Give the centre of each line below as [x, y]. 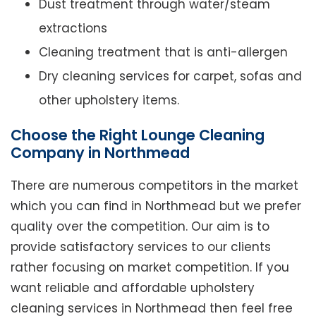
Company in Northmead [100, 153]
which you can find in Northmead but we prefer [156, 206]
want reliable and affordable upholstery [133, 288]
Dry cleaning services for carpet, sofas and [170, 77]
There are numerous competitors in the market [154, 186]
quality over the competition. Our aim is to [140, 227]
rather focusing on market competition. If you [150, 268]
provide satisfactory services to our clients [141, 247]
